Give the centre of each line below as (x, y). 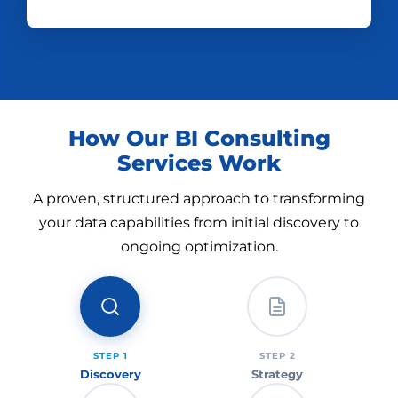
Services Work (199, 163)
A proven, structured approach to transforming (199, 199)
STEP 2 (277, 356)
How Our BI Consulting (199, 138)
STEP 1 (110, 356)
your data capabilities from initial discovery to (199, 223)
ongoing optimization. (199, 247)
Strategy (277, 374)
